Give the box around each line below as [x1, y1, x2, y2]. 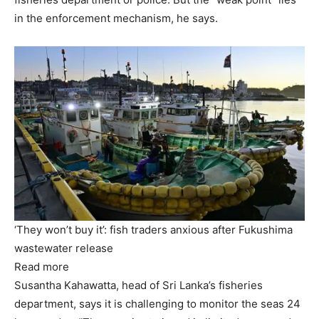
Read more [14, 259, 69, 273]
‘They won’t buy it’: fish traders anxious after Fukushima [14, 222, 293, 236]
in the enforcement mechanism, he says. [14, 11, 218, 26]
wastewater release [14, 241, 113, 255]
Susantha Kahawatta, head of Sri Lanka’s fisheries [14, 278, 263, 292]
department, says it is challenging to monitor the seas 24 [14, 296, 300, 310]
